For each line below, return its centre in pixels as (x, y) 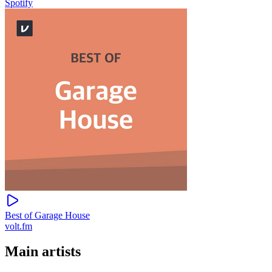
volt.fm (19, 226)
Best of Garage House (47, 215)
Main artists (43, 252)
